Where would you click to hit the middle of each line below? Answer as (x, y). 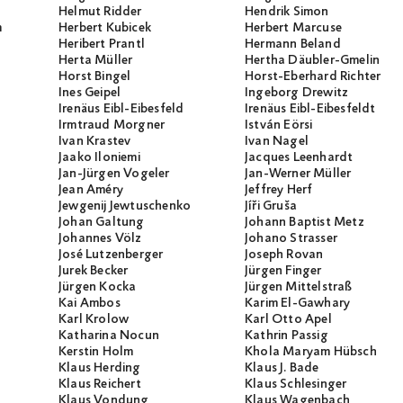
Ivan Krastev (95, 142)
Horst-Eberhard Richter (313, 77)
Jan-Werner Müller (298, 174)
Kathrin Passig (287, 336)
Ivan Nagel (277, 142)
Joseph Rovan (284, 255)
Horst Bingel (95, 77)
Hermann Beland (293, 45)
